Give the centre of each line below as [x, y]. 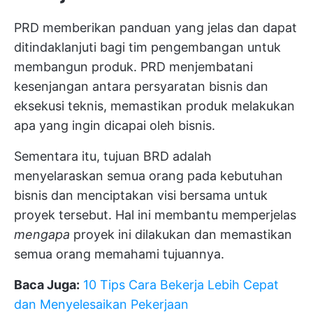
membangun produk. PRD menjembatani [133, 66]
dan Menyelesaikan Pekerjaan [101, 304]
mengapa [42, 234]
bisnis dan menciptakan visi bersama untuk [141, 195]
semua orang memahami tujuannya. [119, 254]
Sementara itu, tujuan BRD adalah [113, 156]
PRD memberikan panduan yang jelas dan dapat [155, 27]
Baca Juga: [47, 284]
